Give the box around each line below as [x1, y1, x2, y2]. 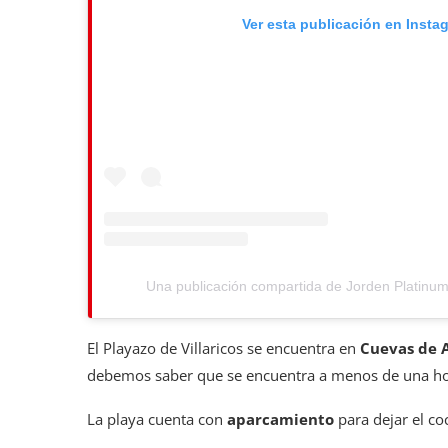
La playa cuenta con [87, 408, 227, 429]
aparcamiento [227, 408, 334, 429]
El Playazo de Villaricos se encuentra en [87, 337, 360, 358]
